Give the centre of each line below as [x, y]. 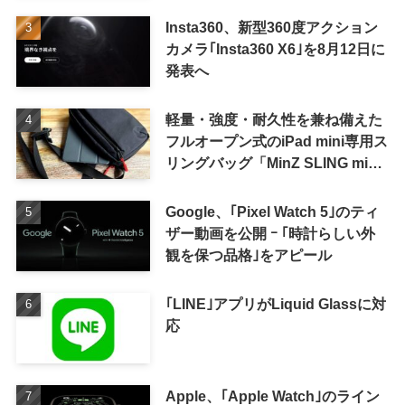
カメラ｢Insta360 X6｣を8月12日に [275, 49]
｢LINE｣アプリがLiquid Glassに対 [275, 303]
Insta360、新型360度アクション [271, 28]
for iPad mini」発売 [230, 185]
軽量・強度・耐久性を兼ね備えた [273, 120]
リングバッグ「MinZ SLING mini [273, 163]
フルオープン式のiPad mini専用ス [276, 141]
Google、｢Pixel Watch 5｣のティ [272, 212]
